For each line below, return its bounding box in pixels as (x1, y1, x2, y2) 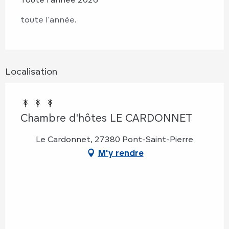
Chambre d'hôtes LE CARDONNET (20, 111, 192, 124)
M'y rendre (98, 147, 144, 158)
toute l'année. (20, 14, 77, 25)
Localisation (5, 65, 57, 77)
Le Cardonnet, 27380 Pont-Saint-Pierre (36, 133, 193, 144)
